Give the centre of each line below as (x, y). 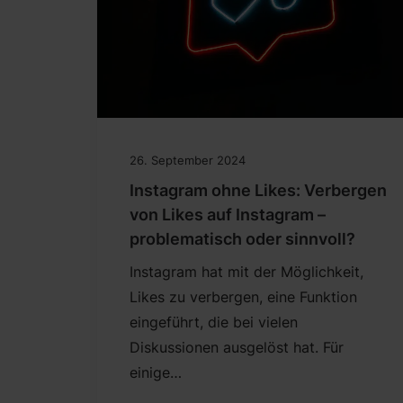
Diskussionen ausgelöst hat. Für (237, 348)
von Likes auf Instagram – (228, 215)
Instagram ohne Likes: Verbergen (258, 191)
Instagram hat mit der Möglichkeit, (246, 272)
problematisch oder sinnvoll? (242, 239)
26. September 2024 (188, 161)
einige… (156, 373)
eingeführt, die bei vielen (214, 322)
